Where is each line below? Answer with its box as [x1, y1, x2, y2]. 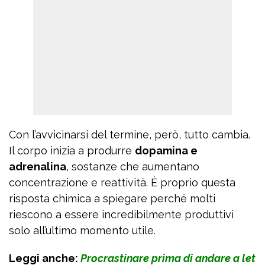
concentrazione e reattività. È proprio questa [9, 176, 235, 189]
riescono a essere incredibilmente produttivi [9, 208, 234, 221]
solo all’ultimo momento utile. [9, 224, 156, 237]
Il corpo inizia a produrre [9, 144, 135, 157]
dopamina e [135, 144, 198, 157]
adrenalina [9, 160, 66, 173]
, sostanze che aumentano [66, 160, 199, 173]
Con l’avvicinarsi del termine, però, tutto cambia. [9, 128, 250, 141]
